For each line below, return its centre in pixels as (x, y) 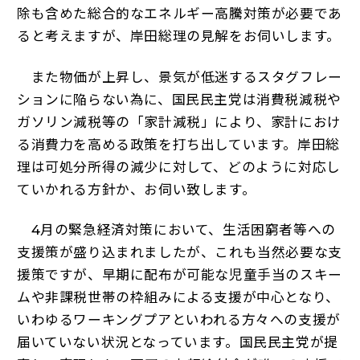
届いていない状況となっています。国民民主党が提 (177, 343)
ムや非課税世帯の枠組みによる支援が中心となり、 (178, 298)
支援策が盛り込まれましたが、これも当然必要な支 (179, 253)
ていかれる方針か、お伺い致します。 (136, 189)
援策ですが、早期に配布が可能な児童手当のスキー (179, 275)
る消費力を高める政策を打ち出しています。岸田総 (178, 144)
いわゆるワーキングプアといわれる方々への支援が (178, 320)
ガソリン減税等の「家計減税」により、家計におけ (179, 122)
